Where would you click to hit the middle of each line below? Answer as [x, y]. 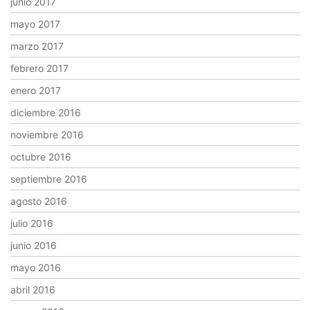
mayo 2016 [36, 268]
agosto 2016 [39, 201]
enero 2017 [36, 91]
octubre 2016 [41, 157]
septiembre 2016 [49, 179]
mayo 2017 [35, 24]
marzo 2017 [37, 46]
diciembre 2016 [46, 113]
